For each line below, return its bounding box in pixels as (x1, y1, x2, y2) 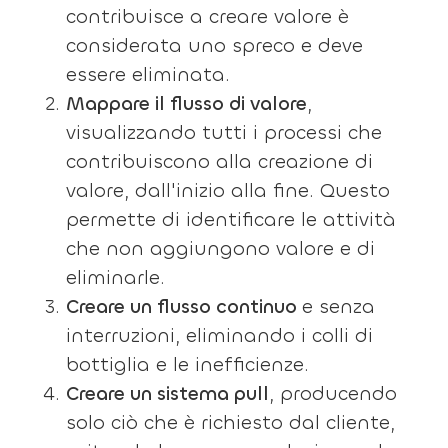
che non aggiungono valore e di (66, 236, 376, 261)
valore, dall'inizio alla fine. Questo (66, 178, 391, 203)
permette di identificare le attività (66, 207, 397, 232)
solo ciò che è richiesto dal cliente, (66, 410, 396, 435)
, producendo (269, 381, 398, 406)
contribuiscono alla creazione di (66, 149, 374, 174)
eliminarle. (66, 265, 166, 290)
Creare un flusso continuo (66, 294, 303, 319)
